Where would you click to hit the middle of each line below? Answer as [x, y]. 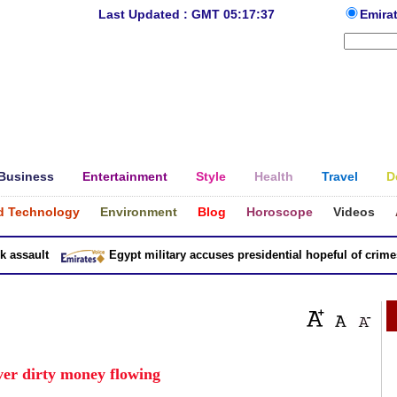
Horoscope [280, 212]
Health [274, 176]
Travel [340, 176]
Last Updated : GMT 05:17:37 [186, 14]
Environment [139, 212]
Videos [354, 212]
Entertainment [125, 176]
